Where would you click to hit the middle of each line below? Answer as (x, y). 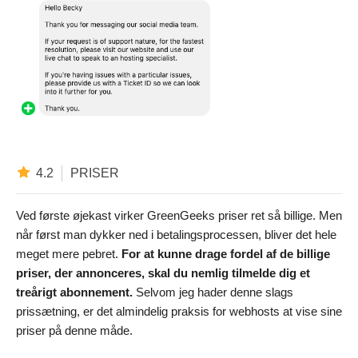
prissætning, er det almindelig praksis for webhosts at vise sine (179, 311)
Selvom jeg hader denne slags (213, 292)
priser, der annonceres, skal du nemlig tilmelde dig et (163, 272)
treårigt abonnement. (74, 292)
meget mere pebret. (69, 253)
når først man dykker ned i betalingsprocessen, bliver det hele (176, 234)
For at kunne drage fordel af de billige (226, 253)
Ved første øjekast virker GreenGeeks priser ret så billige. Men (179, 215)
